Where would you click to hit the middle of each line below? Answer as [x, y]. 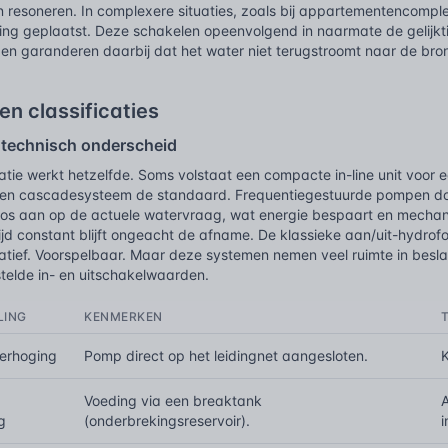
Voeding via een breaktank [173, 400]
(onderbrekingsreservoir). [167, 420]
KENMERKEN [123, 316]
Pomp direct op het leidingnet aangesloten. [226, 355]
